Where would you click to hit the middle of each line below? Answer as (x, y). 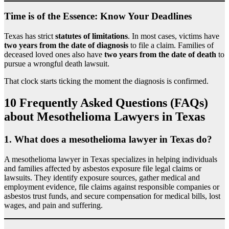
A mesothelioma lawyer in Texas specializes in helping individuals (111, 159)
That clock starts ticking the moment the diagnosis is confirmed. (106, 81)
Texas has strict (30, 36)
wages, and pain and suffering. (53, 205)
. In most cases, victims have (174, 36)
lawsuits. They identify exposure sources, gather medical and (102, 177)
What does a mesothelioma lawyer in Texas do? (113, 139)
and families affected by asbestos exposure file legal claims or (103, 168)
